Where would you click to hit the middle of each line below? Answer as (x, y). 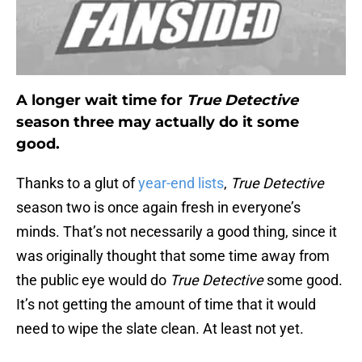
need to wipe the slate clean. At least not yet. (160, 329)
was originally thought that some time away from (173, 256)
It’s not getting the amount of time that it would (166, 305)
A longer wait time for (101, 101)
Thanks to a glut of (77, 183)
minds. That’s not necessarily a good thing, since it (177, 232)
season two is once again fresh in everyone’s (158, 208)
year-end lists (181, 183)
